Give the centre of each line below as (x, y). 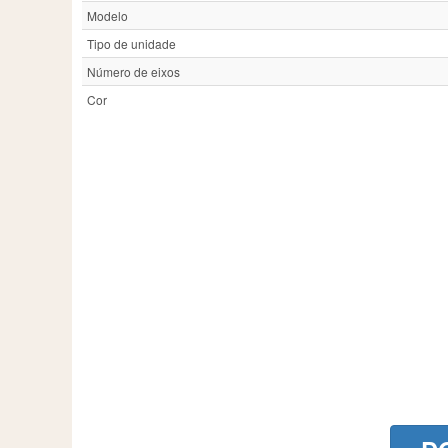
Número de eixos (133, 72)
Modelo (107, 16)
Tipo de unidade (131, 44)
